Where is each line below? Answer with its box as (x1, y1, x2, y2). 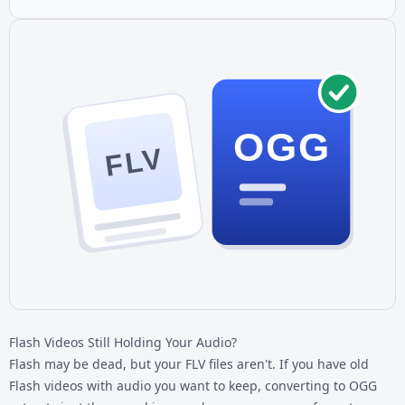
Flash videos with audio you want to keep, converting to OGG (9, 376, 377, 394)
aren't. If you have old (233, 354, 369, 372)
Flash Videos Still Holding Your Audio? (9, 333, 237, 351)
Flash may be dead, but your (9, 354, 185, 372)
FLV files (185, 354, 233, 372)
